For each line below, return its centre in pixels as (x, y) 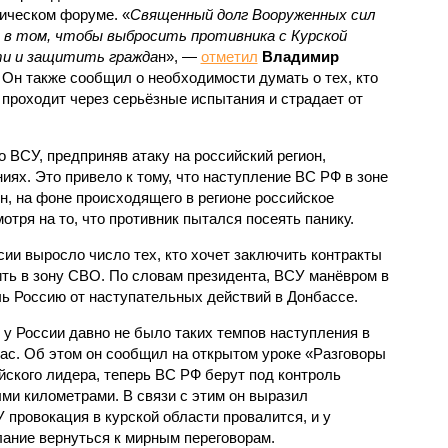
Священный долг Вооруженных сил (252, 14)
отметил (229, 56)
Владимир (300, 56)
